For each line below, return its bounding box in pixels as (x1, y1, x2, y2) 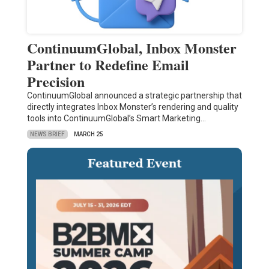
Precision (26, 71, 85, 92)
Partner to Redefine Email (26, 54, 189, 76)
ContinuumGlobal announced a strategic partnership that (26, 91, 242, 101)
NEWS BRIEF (29, 130, 65, 138)
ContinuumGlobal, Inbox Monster (26, 37, 237, 59)
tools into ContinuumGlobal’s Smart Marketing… (26, 113, 206, 124)
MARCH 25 (73, 131, 103, 138)
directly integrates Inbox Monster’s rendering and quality (26, 102, 238, 112)
